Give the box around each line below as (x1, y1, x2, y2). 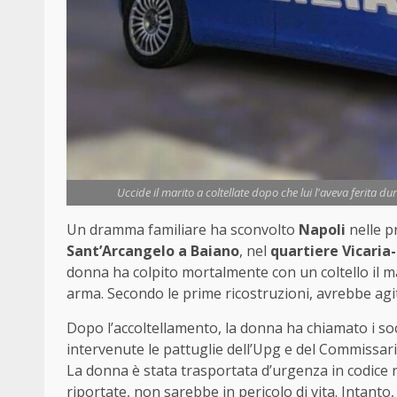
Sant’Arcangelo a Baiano (66, 241, 239, 261)
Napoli (299, 220, 346, 240)
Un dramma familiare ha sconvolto (66, 220, 299, 240)
